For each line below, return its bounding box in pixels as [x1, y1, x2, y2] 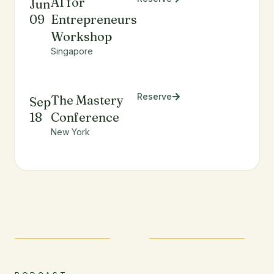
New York [51, 127, 91, 137]
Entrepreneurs [51, 12, 138, 27]
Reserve [137, 91, 172, 102]
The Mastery [51, 92, 124, 108]
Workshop [51, 29, 113, 44]
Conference [51, 109, 120, 125]
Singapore [51, 46, 94, 56]
